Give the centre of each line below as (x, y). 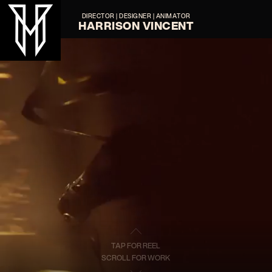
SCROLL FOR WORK (136, 257)
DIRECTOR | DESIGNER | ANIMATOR (136, 16)
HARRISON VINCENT (136, 25)
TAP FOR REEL (136, 245)
